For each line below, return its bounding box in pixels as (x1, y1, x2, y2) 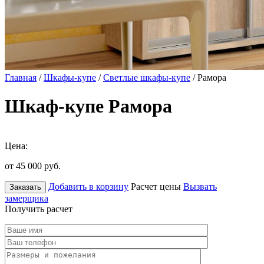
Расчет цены (131, 181, 181, 192)
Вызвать (183, 181, 217, 192)
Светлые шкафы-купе (103, 72, 190, 82)
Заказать (9, 182, 41, 192)
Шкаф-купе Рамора (5, 95, 172, 117)
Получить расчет (5, 203, 72, 214)
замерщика (5, 193, 48, 203)
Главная (5, 72, 37, 82)
